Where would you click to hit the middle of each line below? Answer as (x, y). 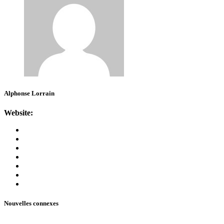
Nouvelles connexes (31, 203)
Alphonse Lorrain (29, 93)
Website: (18, 112)
